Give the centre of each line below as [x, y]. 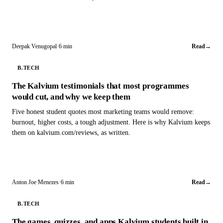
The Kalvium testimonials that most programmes [101, 86]
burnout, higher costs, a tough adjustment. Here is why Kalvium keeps [111, 122]
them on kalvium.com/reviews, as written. [71, 132]
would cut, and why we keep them [71, 97]
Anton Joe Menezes [35, 182]
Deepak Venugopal [34, 46]
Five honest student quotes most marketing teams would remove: [103, 111]
